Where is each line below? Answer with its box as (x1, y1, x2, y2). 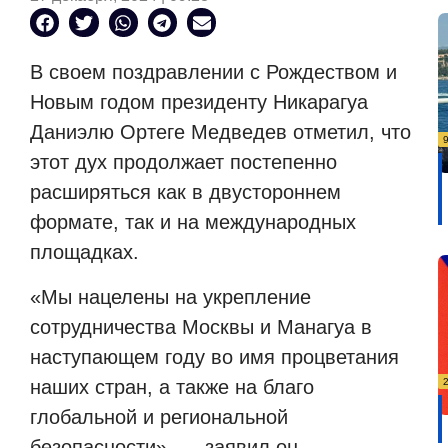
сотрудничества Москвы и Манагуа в (30, 315, 372, 338)
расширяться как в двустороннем (30, 181, 341, 204)
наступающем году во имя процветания (30, 345, 399, 368)
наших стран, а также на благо (30, 375, 314, 398)
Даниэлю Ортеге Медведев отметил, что (30, 121, 411, 144)
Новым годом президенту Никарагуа (30, 91, 368, 114)
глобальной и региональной (30, 405, 288, 428)
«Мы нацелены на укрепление (30, 285, 311, 308)
